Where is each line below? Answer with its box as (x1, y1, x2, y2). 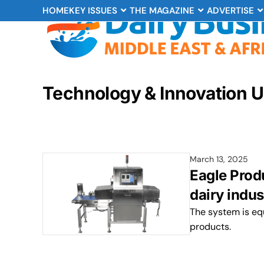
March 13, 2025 (190, 154, 248, 164)
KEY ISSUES (69, 5, 117, 16)
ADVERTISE (207, 5, 254, 16)
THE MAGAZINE (130, 5, 194, 16)
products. (190, 220, 231, 233)
